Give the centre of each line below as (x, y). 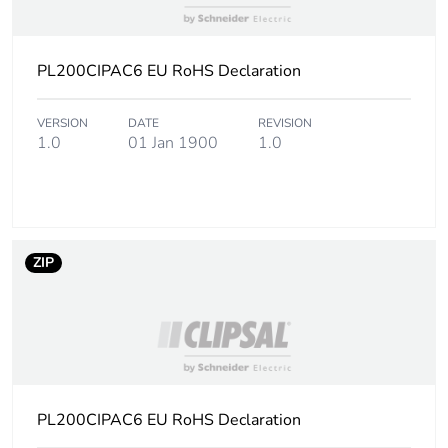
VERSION (62, 123)
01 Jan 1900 (173, 143)
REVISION (285, 123)
